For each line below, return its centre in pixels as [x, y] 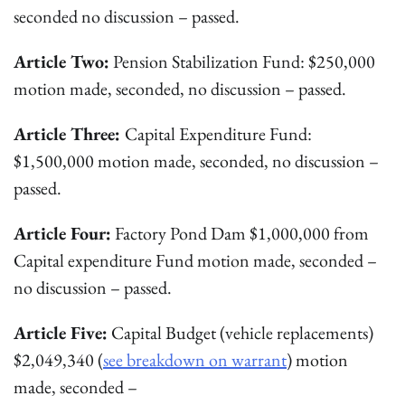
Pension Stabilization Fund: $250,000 [242, 61]
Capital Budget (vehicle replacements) [240, 333]
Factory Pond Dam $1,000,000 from [240, 233]
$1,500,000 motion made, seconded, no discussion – [196, 161]
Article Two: [61, 61]
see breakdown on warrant [195, 360]
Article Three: [69, 134]
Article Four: [62, 233]
